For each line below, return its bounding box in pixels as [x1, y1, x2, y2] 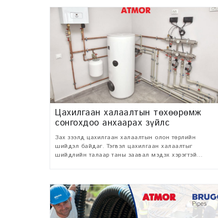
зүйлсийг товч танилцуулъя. [55, 159, 142, 168]
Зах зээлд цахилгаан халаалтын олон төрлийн [55, 133, 196, 142]
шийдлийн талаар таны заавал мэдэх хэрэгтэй [55, 150, 128, 159]
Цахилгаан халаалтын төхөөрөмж [55, 106, 201, 119]
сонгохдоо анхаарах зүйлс [55, 116, 169, 129]
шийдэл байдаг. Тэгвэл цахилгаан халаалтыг [55, 142, 193, 150]
